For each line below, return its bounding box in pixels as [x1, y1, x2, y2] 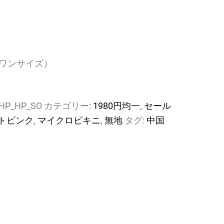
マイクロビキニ [37, 115, 100, 125]
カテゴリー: [43, 100, 93, 111]
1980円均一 [92, 100, 140, 111]
